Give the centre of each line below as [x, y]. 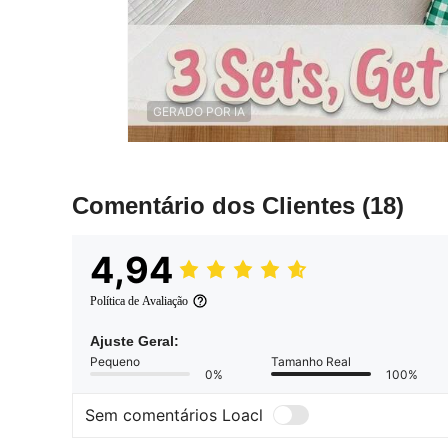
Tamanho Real [311, 361]
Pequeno [115, 361]
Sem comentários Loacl [174, 415]
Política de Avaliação [139, 300]
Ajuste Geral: [134, 340]
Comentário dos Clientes [217, 205]
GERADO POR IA [199, 111]
